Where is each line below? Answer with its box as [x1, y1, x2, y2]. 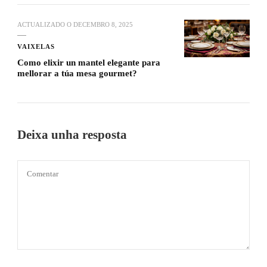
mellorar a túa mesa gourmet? [17, 69, 137, 79]
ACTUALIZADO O [17, 21, 73, 29]
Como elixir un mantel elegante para [17, 58, 160, 68]
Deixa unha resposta [17, 128, 130, 142]
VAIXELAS [17, 43, 55, 51]
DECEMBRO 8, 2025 [73, 21, 133, 29]
